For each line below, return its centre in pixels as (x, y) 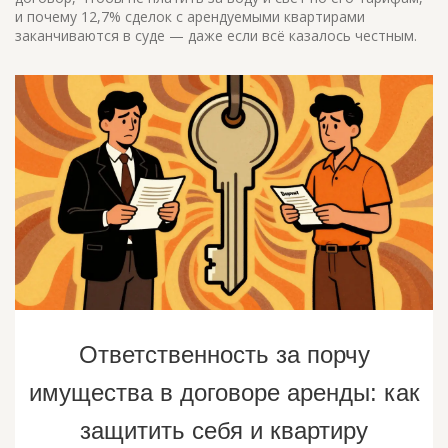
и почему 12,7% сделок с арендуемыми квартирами (190, 16)
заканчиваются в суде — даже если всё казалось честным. (216, 35)
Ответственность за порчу (224, 355)
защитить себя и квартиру (224, 431)
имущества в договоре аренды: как (224, 393)
